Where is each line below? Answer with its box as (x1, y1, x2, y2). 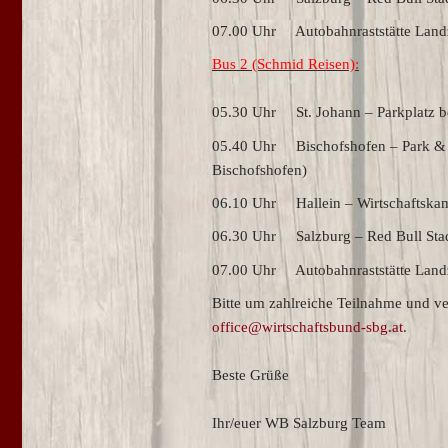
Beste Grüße (212, 367, 289, 383)
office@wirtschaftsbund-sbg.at (212, 319, 403, 335)
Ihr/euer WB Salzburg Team (212, 415, 386, 431)
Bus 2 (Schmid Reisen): (212, 56, 359, 73)
